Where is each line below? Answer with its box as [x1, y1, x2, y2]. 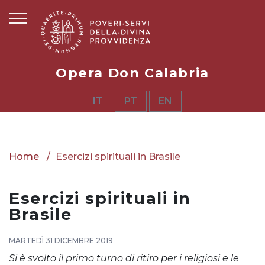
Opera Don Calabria [56, 64, 209, 81]
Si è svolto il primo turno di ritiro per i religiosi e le [9, 252, 239, 264]
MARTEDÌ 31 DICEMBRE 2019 [9, 235, 113, 245]
